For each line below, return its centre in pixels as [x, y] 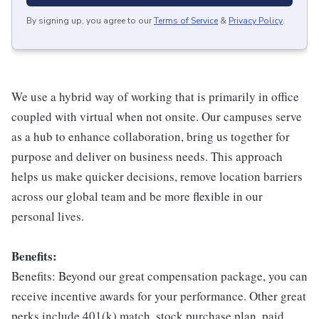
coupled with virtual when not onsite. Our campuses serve [157, 117]
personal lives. [48, 216]
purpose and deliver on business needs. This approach [147, 157]
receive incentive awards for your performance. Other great [159, 296]
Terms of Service [186, 21]
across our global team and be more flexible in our [137, 197]
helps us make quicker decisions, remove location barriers [157, 177]
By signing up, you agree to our [89, 21]
